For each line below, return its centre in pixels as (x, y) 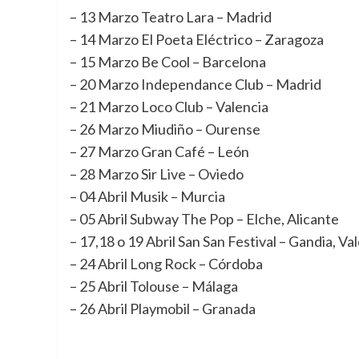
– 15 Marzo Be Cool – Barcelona (168, 62)
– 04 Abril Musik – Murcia (147, 196)
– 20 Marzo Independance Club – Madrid (196, 84)
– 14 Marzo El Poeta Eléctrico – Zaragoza (197, 39)
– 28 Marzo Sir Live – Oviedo (157, 174)
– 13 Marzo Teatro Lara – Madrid (171, 17)
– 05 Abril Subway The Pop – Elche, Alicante (204, 219)
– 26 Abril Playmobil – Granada (163, 309)
